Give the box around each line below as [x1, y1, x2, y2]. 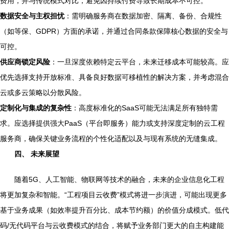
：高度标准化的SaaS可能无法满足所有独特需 [72, 103, 218, 112]
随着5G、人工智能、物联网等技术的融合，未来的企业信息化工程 [14, 175, 224, 184]
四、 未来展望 [14, 149, 59, 158]
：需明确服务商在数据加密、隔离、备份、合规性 [64, 11, 222, 20]
